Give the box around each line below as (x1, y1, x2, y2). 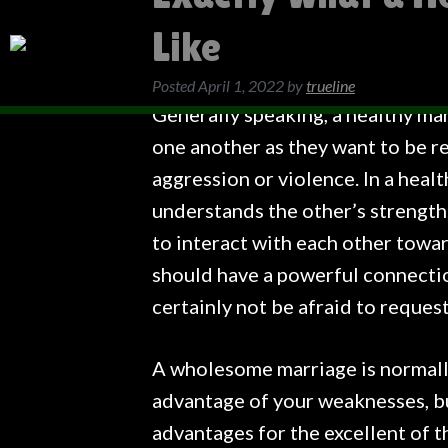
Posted (152, 76, 198, 95)
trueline (306, 76, 355, 95)
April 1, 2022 (198, 76, 284, 95)
